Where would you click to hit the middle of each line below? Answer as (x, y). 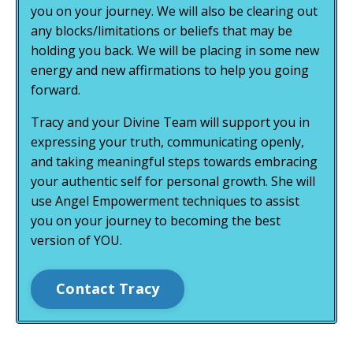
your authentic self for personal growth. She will (173, 181)
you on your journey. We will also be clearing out (174, 11)
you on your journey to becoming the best (156, 220)
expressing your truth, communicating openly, (167, 141)
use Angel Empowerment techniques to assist (165, 201)
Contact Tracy (108, 289)
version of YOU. (76, 240)
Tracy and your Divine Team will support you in (170, 122)
